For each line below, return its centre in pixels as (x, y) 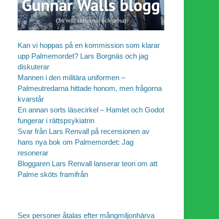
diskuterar (33, 67)
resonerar (33, 153)
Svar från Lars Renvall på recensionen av (84, 131)
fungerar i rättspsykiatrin (56, 121)
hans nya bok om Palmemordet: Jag (76, 142)
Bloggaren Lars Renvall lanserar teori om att (88, 164)
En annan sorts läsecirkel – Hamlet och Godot (91, 110)
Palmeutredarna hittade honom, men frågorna (90, 88)
